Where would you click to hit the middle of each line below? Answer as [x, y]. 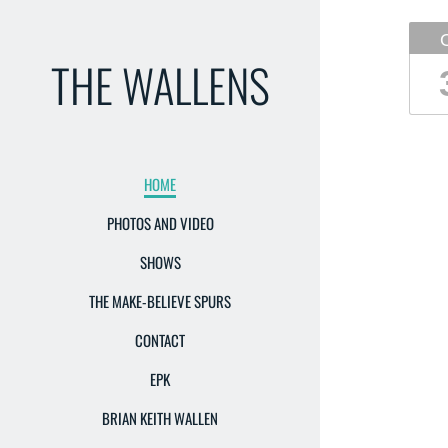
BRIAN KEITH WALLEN [160, 418]
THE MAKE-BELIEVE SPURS [160, 301]
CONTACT [160, 340]
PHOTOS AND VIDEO [160, 223]
